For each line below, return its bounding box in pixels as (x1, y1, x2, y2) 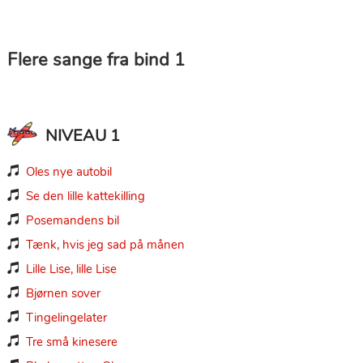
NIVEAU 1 (45, 124, 120, 147)
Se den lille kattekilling (25, 187, 145, 204)
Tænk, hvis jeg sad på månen (25, 236, 185, 253)
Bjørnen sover (25, 284, 100, 301)
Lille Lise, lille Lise (25, 260, 117, 277)
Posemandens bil (25, 211, 119, 228)
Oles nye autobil (25, 163, 112, 180)
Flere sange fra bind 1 (6, 47, 185, 72)
